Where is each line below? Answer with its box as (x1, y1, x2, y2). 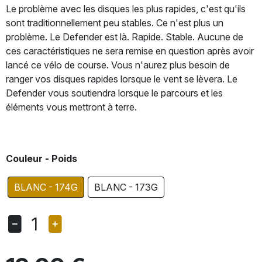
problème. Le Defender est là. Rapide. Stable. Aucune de (6, 31, 243, 43)
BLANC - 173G (94, 181, 158, 193)
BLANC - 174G (14, 181, 78, 193)
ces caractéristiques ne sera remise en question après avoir (6, 45, 254, 57)
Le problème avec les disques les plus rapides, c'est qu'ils (6, 3, 246, 15)
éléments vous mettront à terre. (6, 101, 137, 113)
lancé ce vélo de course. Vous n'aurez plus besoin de (6, 59, 230, 71)
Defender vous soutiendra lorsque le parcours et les (6, 87, 223, 99)
